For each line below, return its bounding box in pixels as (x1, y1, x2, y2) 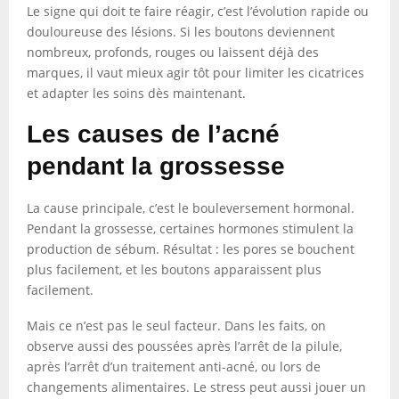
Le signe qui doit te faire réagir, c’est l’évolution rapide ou (27, 3, 369, 20)
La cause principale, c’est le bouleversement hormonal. (27, 199, 354, 216)
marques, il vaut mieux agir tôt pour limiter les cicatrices (27, 64, 364, 81)
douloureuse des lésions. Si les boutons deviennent (27, 23, 335, 40)
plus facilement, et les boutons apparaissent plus (27, 261, 322, 278)
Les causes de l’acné (27, 120, 280, 148)
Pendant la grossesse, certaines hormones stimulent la (27, 220, 354, 237)
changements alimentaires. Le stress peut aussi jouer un (27, 379, 366, 395)
